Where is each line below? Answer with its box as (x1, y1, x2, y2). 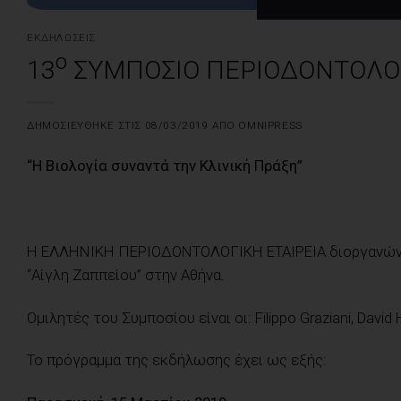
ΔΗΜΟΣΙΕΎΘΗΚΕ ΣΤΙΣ (27, 118, 145, 132)
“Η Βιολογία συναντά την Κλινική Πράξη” (27, 157, 303, 175)
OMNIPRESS (238, 118, 303, 132)
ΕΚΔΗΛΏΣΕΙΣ (27, 30, 96, 44)
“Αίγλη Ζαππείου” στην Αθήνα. (27, 265, 225, 284)
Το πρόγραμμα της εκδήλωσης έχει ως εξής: (27, 351, 327, 370)
